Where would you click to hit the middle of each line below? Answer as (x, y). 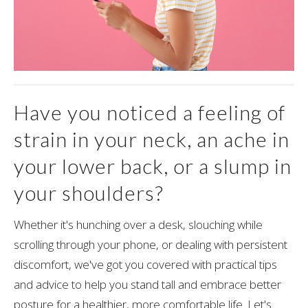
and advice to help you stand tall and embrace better (147, 284)
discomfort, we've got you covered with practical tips (145, 264)
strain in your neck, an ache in (152, 139)
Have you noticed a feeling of (150, 112)
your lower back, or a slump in (153, 166)
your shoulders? (91, 193)
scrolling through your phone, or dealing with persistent (151, 244)
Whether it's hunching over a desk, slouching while (138, 224)
